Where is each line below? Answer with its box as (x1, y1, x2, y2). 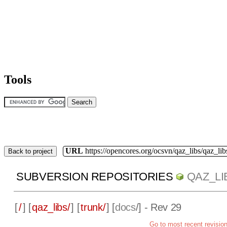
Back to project (8, 147, 53, 155)
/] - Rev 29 (135, 202, 181, 213)
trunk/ (81, 202, 106, 213)
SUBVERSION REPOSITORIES (16, 170, 173, 183)
